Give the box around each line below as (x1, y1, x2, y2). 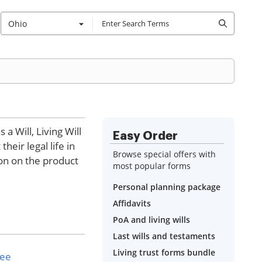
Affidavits (113, 198, 151, 209)
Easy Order (113, 130, 178, 142)
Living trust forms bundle (113, 247, 215, 258)
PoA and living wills (113, 214, 190, 225)
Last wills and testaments (113, 230, 215, 242)
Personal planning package (113, 181, 220, 192)
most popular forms (113, 160, 191, 171)
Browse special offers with (113, 149, 216, 160)
